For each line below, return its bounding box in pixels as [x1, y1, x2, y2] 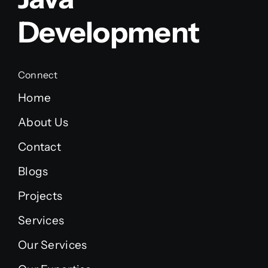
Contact [17, 139, 61, 154]
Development [17, 14, 200, 50]
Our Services [17, 237, 87, 252]
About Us [17, 115, 69, 129]
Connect [17, 68, 58, 81]
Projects [17, 188, 63, 203]
